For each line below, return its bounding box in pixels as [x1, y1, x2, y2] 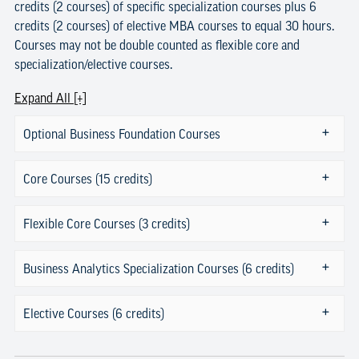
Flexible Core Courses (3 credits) [22, 216, 190, 231]
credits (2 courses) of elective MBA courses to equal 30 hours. [14, 18, 334, 33]
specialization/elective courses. [14, 56, 172, 71]
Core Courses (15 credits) [22, 171, 152, 186]
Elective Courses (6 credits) [22, 305, 164, 321]
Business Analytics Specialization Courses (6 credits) [22, 260, 294, 276]
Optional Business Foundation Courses [22, 126, 220, 141]
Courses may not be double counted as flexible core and [14, 37, 300, 52]
